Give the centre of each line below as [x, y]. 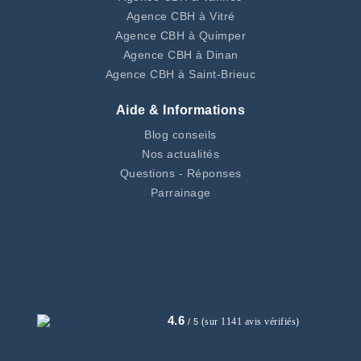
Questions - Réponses [180, 174]
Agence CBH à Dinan [180, 55]
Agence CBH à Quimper [180, 36]
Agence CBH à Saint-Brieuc [180, 75]
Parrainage [180, 193]
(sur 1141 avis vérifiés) [250, 322]
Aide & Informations [180, 110]
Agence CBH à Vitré [180, 17]
